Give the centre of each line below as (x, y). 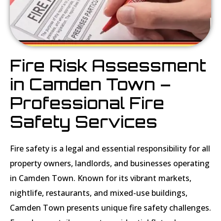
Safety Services (84, 122)
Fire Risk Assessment (108, 66)
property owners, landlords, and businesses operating (110, 164)
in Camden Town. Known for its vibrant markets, (101, 178)
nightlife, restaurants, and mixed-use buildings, (99, 193)
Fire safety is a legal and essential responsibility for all (110, 149)
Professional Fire (87, 103)
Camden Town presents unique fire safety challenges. (110, 208)
